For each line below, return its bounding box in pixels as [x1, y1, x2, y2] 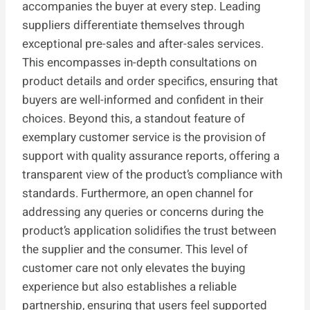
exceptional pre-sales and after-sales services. [22, 35, 264, 53]
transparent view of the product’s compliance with [22, 165, 282, 183]
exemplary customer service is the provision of [22, 128, 266, 146]
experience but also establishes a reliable [22, 277, 237, 295]
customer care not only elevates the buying [22, 259, 246, 277]
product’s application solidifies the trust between [22, 221, 276, 239]
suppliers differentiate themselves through [22, 16, 244, 34]
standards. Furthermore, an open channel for [22, 184, 253, 202]
